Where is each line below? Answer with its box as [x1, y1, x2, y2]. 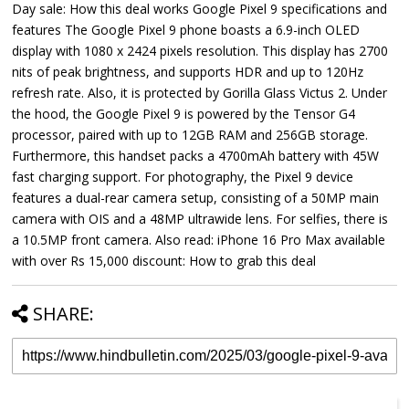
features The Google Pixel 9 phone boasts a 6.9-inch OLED [12, 21, 361, 39]
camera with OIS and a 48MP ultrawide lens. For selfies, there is [12, 210, 389, 228]
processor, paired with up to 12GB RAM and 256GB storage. [12, 126, 369, 144]
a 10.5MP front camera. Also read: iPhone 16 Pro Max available [12, 231, 386, 249]
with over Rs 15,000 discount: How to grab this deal [12, 252, 317, 270]
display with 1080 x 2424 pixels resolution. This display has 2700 [12, 42, 389, 60]
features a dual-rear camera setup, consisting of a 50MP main [12, 189, 380, 207]
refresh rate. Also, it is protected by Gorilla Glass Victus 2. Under [12, 84, 388, 102]
